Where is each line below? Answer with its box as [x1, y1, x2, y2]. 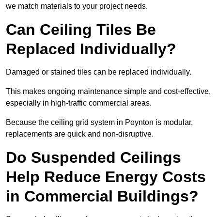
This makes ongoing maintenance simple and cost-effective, [6, 87, 211, 96]
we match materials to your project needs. [6, 2, 148, 11]
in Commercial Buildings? [6, 187, 199, 205]
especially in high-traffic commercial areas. [6, 99, 152, 108]
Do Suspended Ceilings [6, 149, 181, 167]
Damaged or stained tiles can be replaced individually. [6, 68, 191, 77]
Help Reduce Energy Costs [6, 168, 206, 186]
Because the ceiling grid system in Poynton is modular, [6, 118, 193, 127]
